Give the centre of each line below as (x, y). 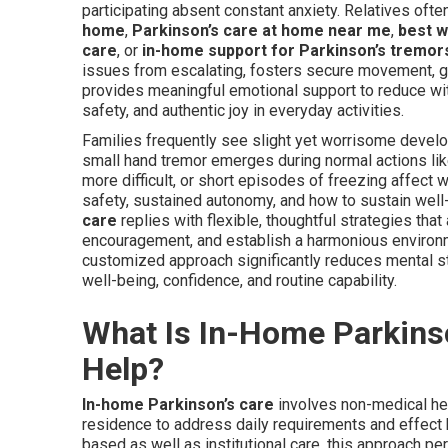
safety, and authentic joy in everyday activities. (243, 110)
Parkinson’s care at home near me (261, 30)
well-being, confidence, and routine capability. (239, 280)
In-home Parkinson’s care (178, 404)
